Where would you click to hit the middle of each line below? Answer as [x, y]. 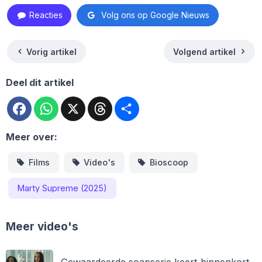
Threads [132, 101]
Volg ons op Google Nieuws [153, 15]
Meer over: [32, 137]
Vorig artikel [52, 51]
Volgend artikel [204, 51]
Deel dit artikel [40, 83]
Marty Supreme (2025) [62, 188]
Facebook [54, 101]
